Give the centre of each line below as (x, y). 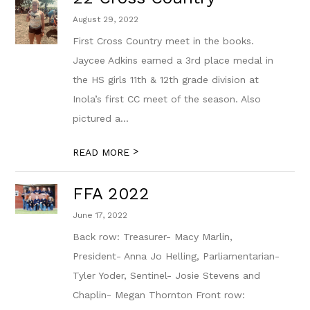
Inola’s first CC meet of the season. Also (167, 99)
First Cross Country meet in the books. (164, 41)
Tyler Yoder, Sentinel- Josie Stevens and (167, 275)
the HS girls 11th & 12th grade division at (166, 80)
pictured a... (101, 118)
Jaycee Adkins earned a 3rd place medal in (173, 60)
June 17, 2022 (100, 215)
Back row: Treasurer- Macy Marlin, (153, 237)
